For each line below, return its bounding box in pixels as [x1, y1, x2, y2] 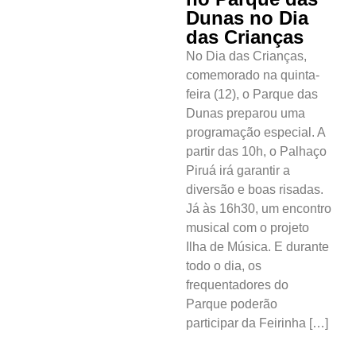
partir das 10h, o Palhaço [186, 144, 327, 158]
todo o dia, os [186, 258, 261, 273]
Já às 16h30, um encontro [186, 201, 331, 215]
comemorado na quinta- [186, 68, 319, 82]
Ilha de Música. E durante [186, 239, 329, 253]
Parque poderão [186, 296, 277, 311]
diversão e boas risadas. [186, 182, 323, 196]
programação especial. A [186, 125, 325, 139]
